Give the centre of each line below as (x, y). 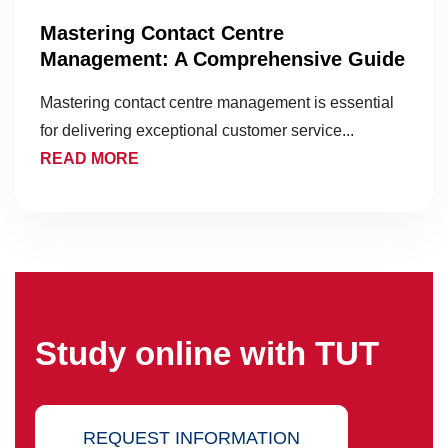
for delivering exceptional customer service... (197, 131)
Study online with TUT (207, 354)
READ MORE (89, 159)
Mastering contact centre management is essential (217, 103)
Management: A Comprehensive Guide (222, 59)
